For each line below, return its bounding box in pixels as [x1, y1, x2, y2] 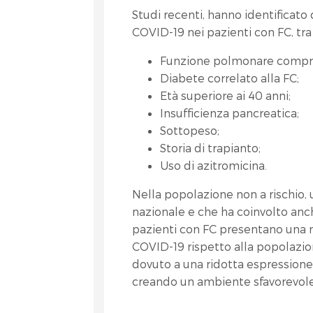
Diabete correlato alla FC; [160, 71, 300, 85]
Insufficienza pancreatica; [160, 106, 300, 119]
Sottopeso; [160, 124, 220, 137]
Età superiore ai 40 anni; [160, 89, 291, 102]
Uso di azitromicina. [160, 159, 268, 172]
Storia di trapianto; [160, 141, 261, 154]
